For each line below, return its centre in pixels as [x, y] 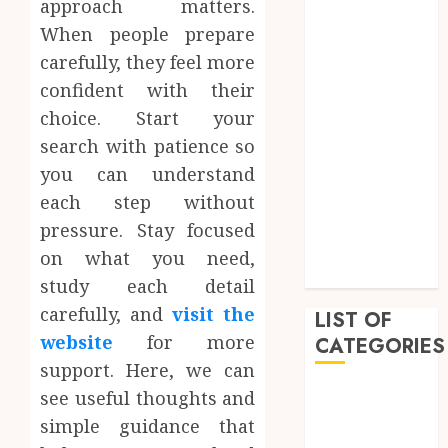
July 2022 [350, 249]
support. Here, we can [148, 370]
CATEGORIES [380, 346]
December [355, 74]
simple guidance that [148, 426]
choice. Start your [148, 118]
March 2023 [360, 24]
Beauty [342, 420]
